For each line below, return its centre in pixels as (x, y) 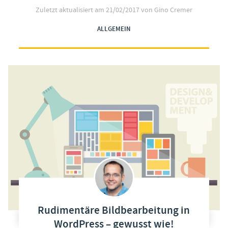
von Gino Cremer (166, 10)
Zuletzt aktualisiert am (70, 10)
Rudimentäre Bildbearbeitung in (114, 210)
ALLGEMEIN (114, 29)
